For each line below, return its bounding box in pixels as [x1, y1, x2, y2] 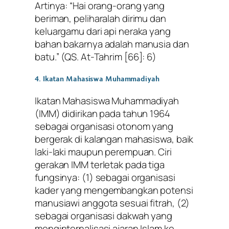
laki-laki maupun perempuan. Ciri [35, 145, 172, 158]
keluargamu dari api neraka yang [35, 24, 171, 38]
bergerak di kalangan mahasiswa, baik [35, 132, 194, 146]
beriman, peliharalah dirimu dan [35, 11, 166, 25]
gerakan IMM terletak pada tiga [35, 158, 165, 171]
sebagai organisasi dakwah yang [35, 209, 172, 222]
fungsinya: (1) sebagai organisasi [35, 171, 175, 184]
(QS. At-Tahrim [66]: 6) [59, 50, 157, 63]
